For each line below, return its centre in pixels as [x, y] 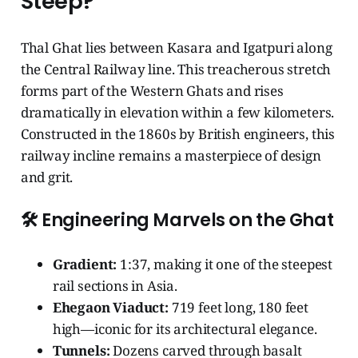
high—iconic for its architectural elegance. [185, 329]
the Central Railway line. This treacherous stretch [176, 70]
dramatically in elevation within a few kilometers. [177, 113]
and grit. [47, 177]
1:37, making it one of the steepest [225, 265]
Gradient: [85, 265]
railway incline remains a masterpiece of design [171, 156]
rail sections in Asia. [115, 286]
